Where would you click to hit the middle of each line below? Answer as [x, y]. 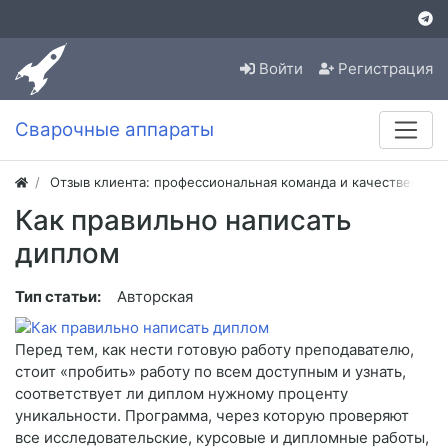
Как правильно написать [183, 220]
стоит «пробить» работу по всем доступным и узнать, [210, 372]
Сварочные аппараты [114, 130]
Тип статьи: [58, 297]
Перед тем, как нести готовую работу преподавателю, [214, 350]
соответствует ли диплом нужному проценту [181, 394]
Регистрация [385, 69]
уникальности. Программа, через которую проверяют [212, 416]
